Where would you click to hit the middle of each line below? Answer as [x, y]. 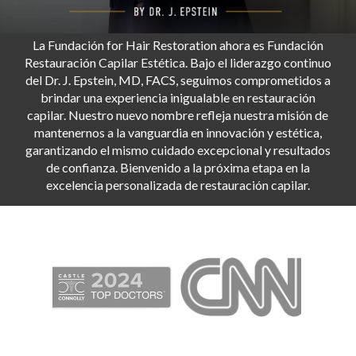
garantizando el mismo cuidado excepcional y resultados [178, 150]
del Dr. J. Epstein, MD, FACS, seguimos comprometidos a [178, 80]
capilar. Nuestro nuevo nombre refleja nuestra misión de [178, 115]
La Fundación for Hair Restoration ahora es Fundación [178, 45]
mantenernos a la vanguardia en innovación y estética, [178, 133]
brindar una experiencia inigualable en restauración [178, 98]
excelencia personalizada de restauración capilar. [178, 185]
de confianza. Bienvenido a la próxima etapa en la [178, 168]
